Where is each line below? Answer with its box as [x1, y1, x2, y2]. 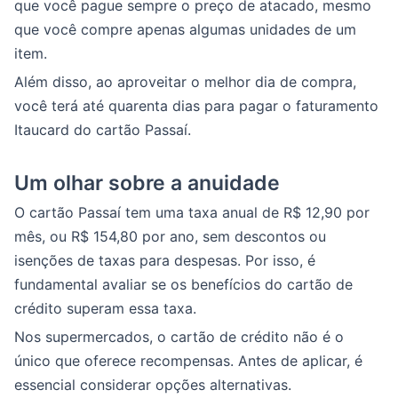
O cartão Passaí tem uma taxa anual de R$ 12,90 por [14, 203, 370, 221]
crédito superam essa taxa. [14, 299, 196, 317]
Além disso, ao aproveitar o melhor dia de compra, [14, 73, 356, 91]
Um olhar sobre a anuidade [14, 171, 280, 195]
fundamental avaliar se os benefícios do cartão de [14, 275, 353, 293]
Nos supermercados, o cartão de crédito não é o [14, 328, 344, 346]
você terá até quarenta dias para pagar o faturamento [14, 97, 378, 115]
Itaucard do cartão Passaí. [14, 121, 191, 139]
